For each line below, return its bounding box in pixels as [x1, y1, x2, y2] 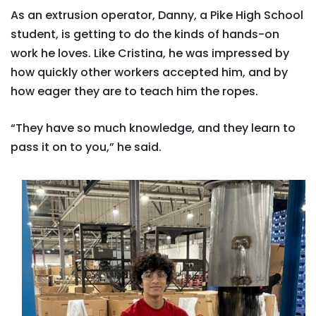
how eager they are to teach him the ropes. [11, 83, 258, 99]
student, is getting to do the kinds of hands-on [11, 26, 279, 42]
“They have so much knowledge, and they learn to [11, 120, 296, 136]
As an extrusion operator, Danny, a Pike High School [11, 7, 303, 23]
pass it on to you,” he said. [11, 139, 162, 155]
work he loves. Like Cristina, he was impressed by [11, 45, 289, 61]
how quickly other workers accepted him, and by [11, 64, 288, 80]
